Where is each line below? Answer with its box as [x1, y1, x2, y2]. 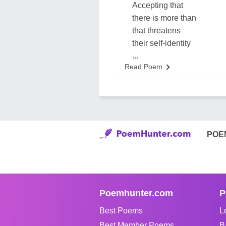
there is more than [132, 14, 196, 22]
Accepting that [132, 1, 183, 10]
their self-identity [132, 39, 191, 47]
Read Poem [125, 63, 162, 71]
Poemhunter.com [99, 188, 173, 198]
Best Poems [99, 206, 143, 215]
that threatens [132, 26, 181, 35]
